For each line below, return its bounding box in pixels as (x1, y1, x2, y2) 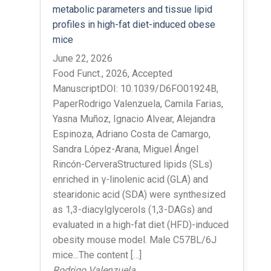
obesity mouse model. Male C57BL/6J (52, 233, 217, 246)
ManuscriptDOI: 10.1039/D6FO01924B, (52, 82, 218, 94)
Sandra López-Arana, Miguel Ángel (52, 143, 198, 155)
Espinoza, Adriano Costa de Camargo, (52, 128, 211, 140)
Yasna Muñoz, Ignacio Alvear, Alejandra (52, 113, 215, 125)
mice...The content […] (52, 249, 142, 261)
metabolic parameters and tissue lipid (52, 3, 212, 15)
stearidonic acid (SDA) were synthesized (52, 188, 226, 200)
